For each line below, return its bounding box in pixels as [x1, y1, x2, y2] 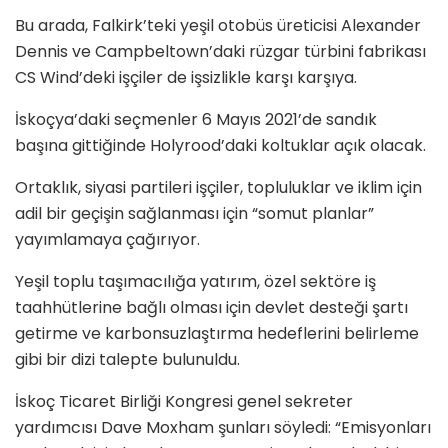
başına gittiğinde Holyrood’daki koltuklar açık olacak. [15, 134, 426, 158]
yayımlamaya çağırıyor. [15, 228, 200, 252]
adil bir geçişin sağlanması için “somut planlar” [15, 202, 374, 226]
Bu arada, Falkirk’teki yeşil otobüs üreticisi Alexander [15, 14, 421, 38]
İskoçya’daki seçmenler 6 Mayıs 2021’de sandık [15, 108, 377, 132]
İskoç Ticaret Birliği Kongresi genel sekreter [15, 390, 353, 414]
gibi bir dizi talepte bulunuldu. [15, 348, 240, 372]
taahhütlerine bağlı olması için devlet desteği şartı [15, 296, 408, 320]
